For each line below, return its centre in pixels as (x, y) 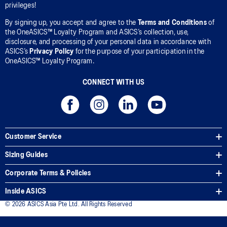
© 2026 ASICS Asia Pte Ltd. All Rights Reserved (69, 204)
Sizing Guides (26, 155)
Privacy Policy (52, 51)
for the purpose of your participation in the (139, 51)
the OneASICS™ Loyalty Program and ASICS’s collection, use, (97, 32)
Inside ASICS (26, 191)
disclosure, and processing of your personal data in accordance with (108, 42)
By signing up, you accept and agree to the (71, 23)
